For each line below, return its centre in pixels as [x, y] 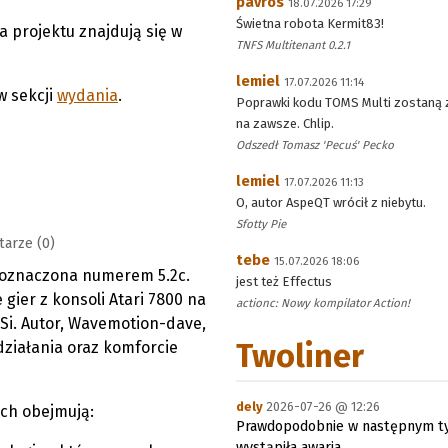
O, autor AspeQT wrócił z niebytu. [331, 202]
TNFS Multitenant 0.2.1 [293, 45]
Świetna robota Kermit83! [310, 23]
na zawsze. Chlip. [285, 123]
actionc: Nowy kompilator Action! [323, 303]
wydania [87, 95]
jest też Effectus [284, 281]
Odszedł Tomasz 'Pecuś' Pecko [315, 145]
